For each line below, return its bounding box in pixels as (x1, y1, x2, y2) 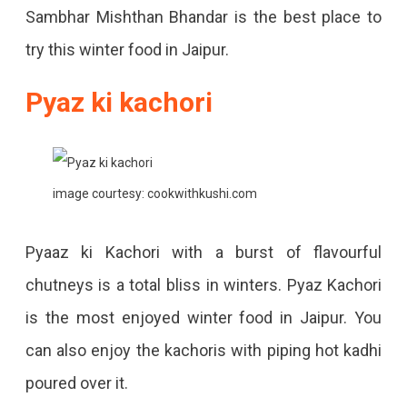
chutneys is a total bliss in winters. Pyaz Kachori (25, 275, 382, 295)
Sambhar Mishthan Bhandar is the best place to (25, 7, 382, 27)
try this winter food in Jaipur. (25, 40, 229, 60)
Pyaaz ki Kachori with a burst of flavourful (25, 243, 382, 263)
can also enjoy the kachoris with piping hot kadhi (25, 341, 382, 361)
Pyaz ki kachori (25, 86, 219, 119)
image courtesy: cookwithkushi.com (52, 186, 257, 202)
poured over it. (25, 373, 132, 393)
